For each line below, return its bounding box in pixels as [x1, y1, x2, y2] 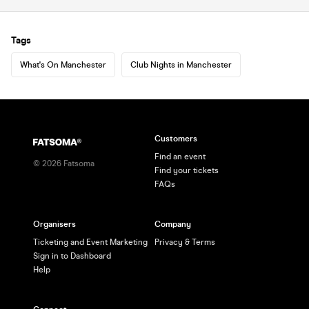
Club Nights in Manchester [130, 59, 232, 70]
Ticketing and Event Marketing [33, 237, 148, 247]
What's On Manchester [20, 59, 106, 70]
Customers [154, 134, 197, 143]
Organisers [33, 219, 76, 229]
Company [154, 219, 191, 229]
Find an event [154, 152, 206, 161]
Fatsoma [61, 159, 94, 168]
